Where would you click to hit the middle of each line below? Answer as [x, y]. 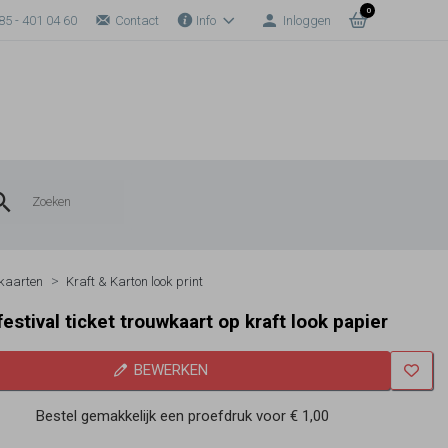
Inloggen [307, 20]
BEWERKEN [171, 370]
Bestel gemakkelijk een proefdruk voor [163, 416]
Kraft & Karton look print [135, 281]
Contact [136, 20]
